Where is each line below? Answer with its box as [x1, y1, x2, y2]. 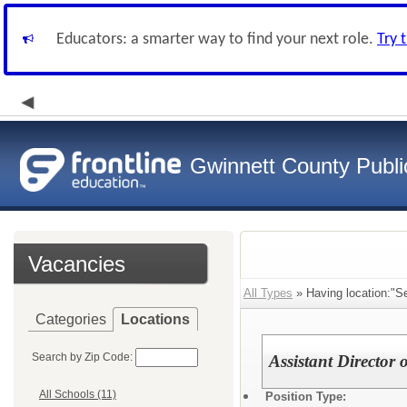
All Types [243, 286, 293, 300]
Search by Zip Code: [32, 351, 133, 363]
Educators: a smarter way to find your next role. [56, 31, 377, 48]
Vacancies [28, 252, 125, 276]
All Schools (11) [39, 388, 116, 402]
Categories [35, 312, 106, 327]
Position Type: [265, 390, 346, 403]
